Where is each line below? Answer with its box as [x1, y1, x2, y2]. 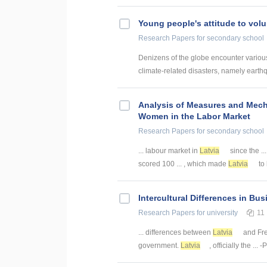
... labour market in [138, 147, 200, 156]
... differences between [138, 228, 213, 237]
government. [138, 241, 181, 250]
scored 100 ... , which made [138, 160, 228, 169]
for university [195, 209, 238, 218]
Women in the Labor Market [138, 111, 250, 122]
